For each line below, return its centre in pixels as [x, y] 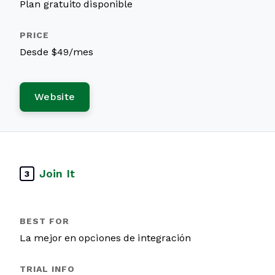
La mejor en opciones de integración [106, 238]
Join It [57, 173]
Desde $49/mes [57, 52]
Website [55, 97]
